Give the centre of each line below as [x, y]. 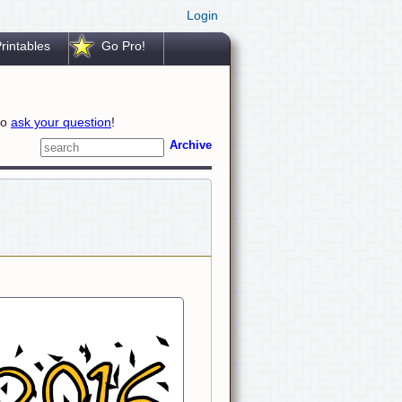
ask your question [61, 122]
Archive [191, 145]
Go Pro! [124, 46]
